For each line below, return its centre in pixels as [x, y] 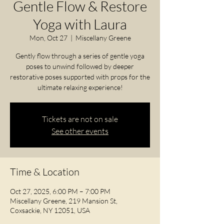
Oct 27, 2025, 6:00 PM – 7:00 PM [60, 191]
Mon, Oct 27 [48, 38]
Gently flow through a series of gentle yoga [80, 56]
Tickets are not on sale [80, 119]
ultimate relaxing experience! [80, 87]
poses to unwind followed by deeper [80, 66]
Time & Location [45, 172]
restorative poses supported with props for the [80, 77]
